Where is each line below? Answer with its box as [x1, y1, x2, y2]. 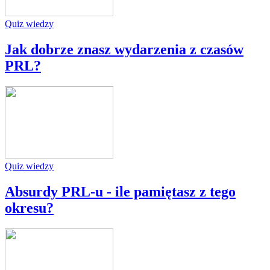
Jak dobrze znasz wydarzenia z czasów [5, 41, 243, 57]
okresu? [5, 199, 54, 216]
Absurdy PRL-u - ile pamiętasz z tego [5, 183, 236, 199]
